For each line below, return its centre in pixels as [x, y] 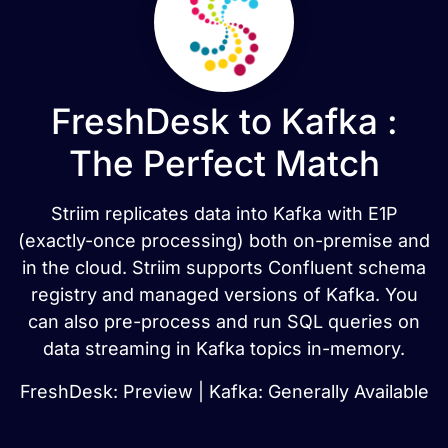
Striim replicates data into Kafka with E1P [224, 213]
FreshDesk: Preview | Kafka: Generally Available [224, 391]
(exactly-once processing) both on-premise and [224, 240]
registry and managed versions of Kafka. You [224, 294]
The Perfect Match [224, 163]
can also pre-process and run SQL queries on [224, 321]
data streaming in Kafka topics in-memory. [224, 348]
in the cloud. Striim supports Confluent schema [224, 267]
